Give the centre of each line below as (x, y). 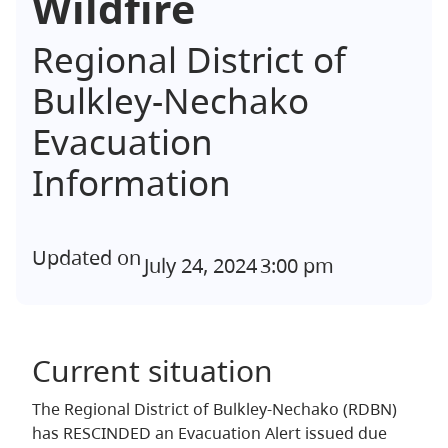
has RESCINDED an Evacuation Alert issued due (209, 432)
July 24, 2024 (201, 265)
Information (131, 182)
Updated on (86, 257)
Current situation (152, 370)
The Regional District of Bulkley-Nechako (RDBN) (214, 408)
